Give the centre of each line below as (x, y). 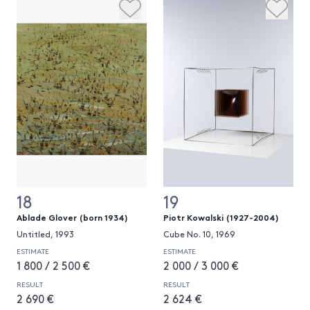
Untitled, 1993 (45, 234)
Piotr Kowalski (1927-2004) (221, 217)
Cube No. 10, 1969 (199, 234)
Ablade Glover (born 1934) (72, 217)
